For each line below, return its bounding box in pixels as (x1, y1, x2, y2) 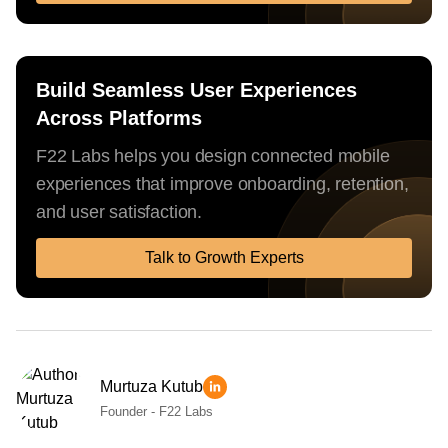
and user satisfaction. (36, 201, 203, 222)
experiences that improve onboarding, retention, (36, 173, 409, 194)
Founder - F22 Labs (100, 403, 213, 419)
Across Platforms (36, 106, 202, 129)
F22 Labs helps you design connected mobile (36, 145, 390, 166)
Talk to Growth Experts (144, 248, 304, 266)
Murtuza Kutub (100, 378, 203, 396)
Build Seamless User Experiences (36, 78, 357, 101)
